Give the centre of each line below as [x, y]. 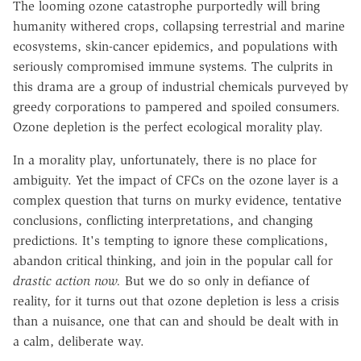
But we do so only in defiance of [215, 281]
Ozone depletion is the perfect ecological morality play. [168, 127]
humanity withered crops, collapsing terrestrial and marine [179, 27]
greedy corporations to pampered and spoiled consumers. [176, 107]
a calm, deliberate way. [79, 342]
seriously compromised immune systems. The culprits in [173, 67]
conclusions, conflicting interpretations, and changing [163, 221]
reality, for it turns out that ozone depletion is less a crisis [176, 301]
